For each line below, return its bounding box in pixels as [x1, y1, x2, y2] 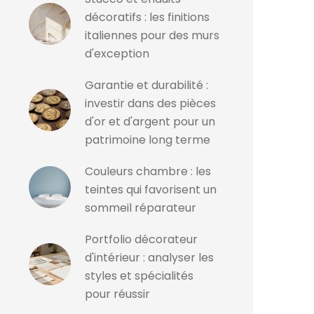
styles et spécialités [85, 268, 193, 284]
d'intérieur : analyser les [85, 250, 214, 266]
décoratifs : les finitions [85, 9, 210, 25]
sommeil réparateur [85, 200, 196, 216]
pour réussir [85, 286, 150, 302]
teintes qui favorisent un [85, 182, 217, 198]
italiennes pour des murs [85, 27, 219, 43]
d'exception [85, 46, 149, 62]
